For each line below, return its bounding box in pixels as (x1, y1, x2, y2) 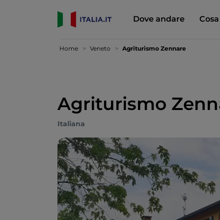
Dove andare (133, 14, 185, 24)
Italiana (57, 119, 85, 128)
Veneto (90, 45, 110, 52)
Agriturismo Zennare (122, 45, 186, 52)
